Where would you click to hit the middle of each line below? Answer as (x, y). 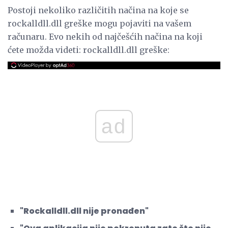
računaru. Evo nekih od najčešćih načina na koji (105, 36)
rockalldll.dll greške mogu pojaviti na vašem (99, 23)
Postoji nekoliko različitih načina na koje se (98, 10)
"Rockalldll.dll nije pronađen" (84, 211)
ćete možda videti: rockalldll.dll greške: (89, 50)
